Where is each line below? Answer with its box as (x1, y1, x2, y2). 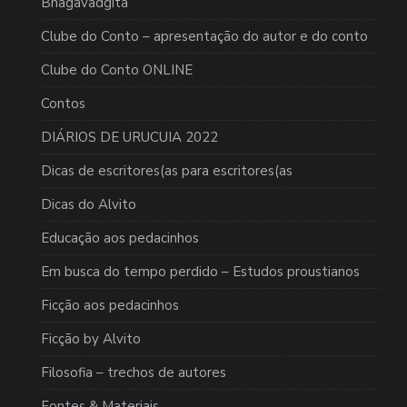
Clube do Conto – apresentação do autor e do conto (41, 26, 368, 45)
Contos (41, 94, 85, 113)
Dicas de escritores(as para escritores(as (41, 161, 293, 180)
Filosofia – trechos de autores (41, 362, 226, 382)
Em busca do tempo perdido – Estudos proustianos (41, 262, 360, 281)
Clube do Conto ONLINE (41, 60, 193, 79)
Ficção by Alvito (41, 329, 141, 348)
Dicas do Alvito (41, 194, 136, 213)
